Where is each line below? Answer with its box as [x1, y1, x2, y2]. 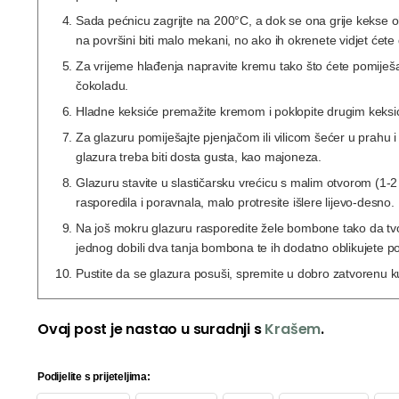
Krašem [265, 318, 322, 339]
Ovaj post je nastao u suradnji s [37, 318, 265, 339]
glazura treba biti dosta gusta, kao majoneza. [76, 149, 322, 164]
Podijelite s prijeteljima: [37, 370, 151, 383]
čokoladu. [76, 77, 132, 93]
